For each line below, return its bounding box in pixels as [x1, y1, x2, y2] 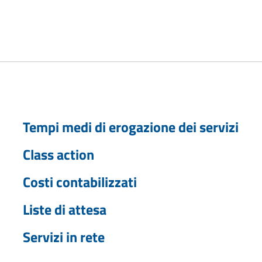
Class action [22, 143, 94, 165]
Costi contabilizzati [22, 171, 137, 192]
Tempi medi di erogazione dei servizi [22, 116, 239, 137]
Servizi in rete [22, 226, 105, 247]
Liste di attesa [22, 198, 106, 220]
